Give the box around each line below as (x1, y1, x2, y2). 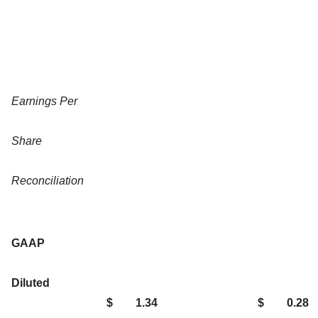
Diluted (11, 276, 50, 289)
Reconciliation (11, 174, 84, 187)
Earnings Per (11, 94, 77, 107)
